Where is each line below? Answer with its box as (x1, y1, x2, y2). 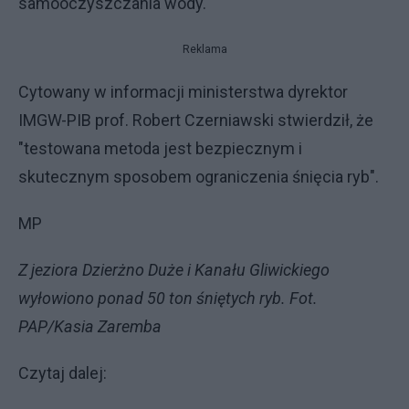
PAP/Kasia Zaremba (18, 316, 162, 336)
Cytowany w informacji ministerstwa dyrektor (18, 81, 348, 101)
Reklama (182, 42, 227, 56)
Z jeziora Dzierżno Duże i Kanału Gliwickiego (18, 259, 330, 279)
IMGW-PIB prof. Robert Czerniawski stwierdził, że (18, 110, 373, 130)
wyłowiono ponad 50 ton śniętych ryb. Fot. (18, 288, 318, 308)
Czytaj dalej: (18, 362, 107, 383)
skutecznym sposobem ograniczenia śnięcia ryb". (18, 166, 379, 186)
